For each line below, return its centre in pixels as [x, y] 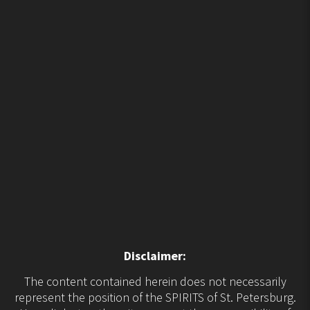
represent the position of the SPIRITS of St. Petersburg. [155, 297]
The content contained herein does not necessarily [155, 281]
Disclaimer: [155, 255]
